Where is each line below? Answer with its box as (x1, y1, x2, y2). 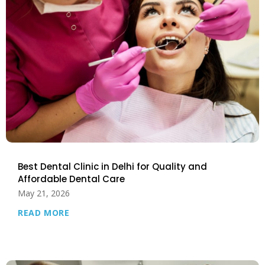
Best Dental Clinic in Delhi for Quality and (18, 160, 208, 173)
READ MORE (18, 207, 70, 219)
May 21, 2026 (18, 188, 70, 199)
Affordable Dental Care (18, 173, 125, 186)
